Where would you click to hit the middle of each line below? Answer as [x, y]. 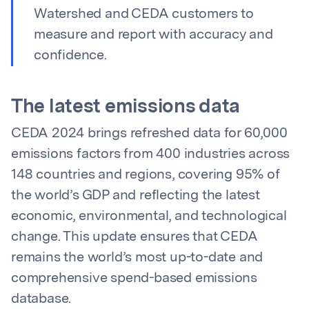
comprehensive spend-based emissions [134, 279]
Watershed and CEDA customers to [144, 14]
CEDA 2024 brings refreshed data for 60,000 [149, 134]
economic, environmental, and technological [149, 217]
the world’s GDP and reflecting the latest [136, 196]
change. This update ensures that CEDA [134, 237]
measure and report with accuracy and [153, 35]
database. [41, 299]
